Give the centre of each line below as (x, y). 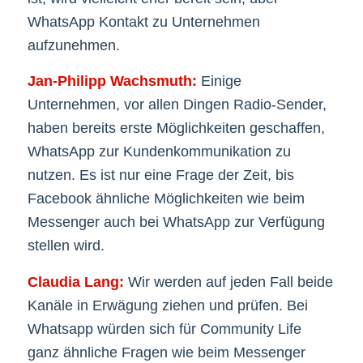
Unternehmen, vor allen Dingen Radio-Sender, (177, 105)
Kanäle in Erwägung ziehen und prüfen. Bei (167, 305)
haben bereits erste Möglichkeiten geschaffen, (176, 128)
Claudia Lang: (75, 282)
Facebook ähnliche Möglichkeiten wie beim (166, 199)
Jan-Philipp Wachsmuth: (114, 81)
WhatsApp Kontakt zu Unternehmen (143, 22)
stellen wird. (66, 246)
